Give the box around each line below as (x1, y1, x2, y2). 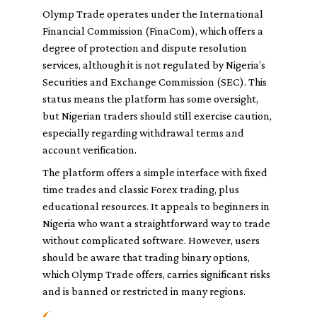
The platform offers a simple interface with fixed (42, 166, 267, 178)
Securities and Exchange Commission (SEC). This (42, 76, 267, 88)
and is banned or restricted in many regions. (42, 285, 246, 297)
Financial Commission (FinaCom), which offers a (42, 25, 263, 37)
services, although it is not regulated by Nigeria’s (42, 59, 265, 71)
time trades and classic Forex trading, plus (42, 183, 239, 195)
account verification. (42, 144, 137, 156)
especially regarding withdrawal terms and (42, 127, 244, 139)
